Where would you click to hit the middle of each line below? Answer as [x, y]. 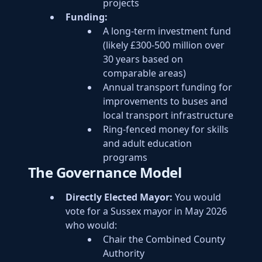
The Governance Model [105, 172]
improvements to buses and [165, 101]
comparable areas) [144, 73]
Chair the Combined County [164, 239]
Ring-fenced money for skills [166, 129]
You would [197, 197]
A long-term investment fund [167, 31]
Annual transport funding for [168, 87]
